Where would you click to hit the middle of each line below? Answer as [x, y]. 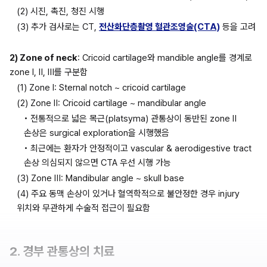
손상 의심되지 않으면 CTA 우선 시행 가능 [97, 163]
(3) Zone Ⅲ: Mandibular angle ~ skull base [100, 178]
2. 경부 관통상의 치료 [62, 252]
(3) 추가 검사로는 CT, [58, 27]
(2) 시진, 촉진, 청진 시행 [60, 12]
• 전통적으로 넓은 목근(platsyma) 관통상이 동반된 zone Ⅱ [130, 119]
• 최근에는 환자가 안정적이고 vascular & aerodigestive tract [138, 149]
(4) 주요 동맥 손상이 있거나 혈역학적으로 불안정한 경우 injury [128, 194]
